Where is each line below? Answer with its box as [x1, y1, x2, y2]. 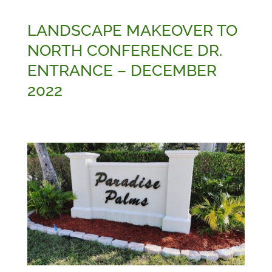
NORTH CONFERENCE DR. [27, 41, 222, 60]
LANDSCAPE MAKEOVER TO [27, 21, 237, 40]
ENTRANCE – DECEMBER [27, 61, 217, 80]
